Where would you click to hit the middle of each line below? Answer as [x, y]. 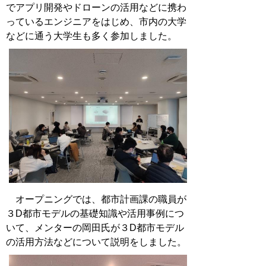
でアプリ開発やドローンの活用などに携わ [96, 7]
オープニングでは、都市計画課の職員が [96, 199]
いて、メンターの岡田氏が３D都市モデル [95, 228]
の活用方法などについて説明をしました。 [96, 242]
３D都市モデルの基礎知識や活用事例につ [95, 213]
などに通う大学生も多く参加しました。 [91, 36]
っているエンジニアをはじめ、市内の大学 [96, 22]
